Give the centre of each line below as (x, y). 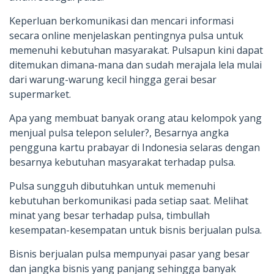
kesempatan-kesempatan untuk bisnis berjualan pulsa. (135, 230)
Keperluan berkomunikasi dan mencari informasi (121, 20)
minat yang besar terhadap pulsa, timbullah (109, 215)
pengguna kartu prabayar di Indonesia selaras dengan (135, 147)
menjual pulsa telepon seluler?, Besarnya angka (119, 132)
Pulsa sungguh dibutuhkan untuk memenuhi (112, 186)
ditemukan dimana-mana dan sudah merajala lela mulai (135, 65)
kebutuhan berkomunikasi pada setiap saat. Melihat (129, 200)
